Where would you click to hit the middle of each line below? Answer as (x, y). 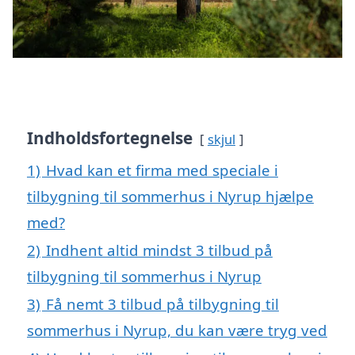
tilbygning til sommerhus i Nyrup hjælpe (170, 197)
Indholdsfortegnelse (110, 138)
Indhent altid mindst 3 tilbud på (159, 250)
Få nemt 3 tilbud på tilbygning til (162, 304)
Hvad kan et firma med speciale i (162, 170)
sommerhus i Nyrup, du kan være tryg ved (177, 330)
